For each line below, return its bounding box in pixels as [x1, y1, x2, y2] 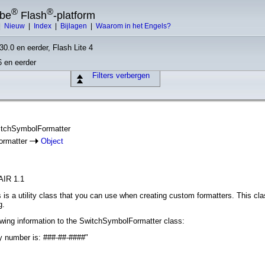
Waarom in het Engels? [96, 22, 171, 30]
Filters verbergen [92, 71, 150, 80]
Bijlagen [60, 22, 89, 30]
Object [41, 137, 63, 146]
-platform [53, 9, 95, 21]
